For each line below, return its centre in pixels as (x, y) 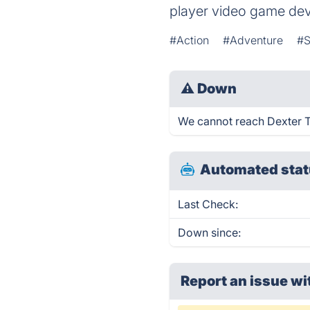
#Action (190, 40)
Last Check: (208, 204)
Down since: (210, 232)
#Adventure (253, 40)
